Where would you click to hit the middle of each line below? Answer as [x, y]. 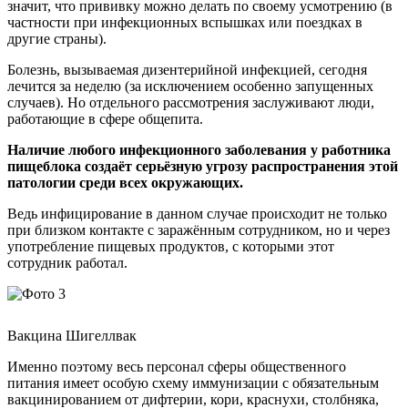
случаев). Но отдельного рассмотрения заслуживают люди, [191, 102]
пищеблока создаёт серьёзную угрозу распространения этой [203, 166]
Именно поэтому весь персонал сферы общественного [177, 366]
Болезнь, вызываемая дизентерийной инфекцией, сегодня [187, 69]
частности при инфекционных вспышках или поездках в [185, 22]
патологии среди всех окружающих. [125, 182]
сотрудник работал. [67, 262]
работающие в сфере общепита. [105, 118]
